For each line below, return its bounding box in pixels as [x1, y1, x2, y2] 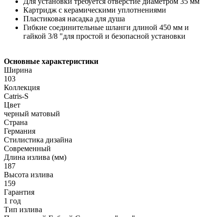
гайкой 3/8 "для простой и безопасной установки [23, 32, 186, 41]
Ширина [4, 66, 32, 75]
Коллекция [4, 83, 40, 92]
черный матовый [4, 109, 60, 118]
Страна [4, 118, 28, 127]
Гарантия [4, 188, 34, 197]
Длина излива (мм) [4, 153, 66, 162]
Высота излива [4, 170, 53, 179]
